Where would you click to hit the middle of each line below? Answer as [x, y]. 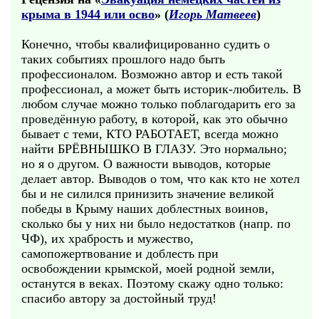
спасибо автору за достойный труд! [119, 298]
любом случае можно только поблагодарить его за [158, 104]
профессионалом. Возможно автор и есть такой [152, 74]
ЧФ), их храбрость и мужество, [108, 239]
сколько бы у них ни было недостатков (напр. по [156, 224]
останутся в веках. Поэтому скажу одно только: [152, 283]
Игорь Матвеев [213, 14]
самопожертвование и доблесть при [120, 253]
